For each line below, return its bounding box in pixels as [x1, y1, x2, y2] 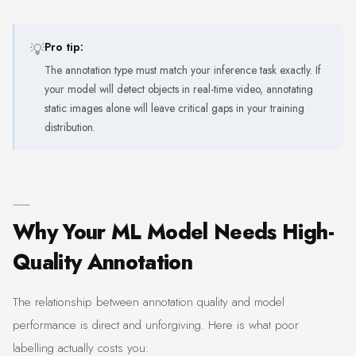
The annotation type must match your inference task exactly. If [44, 61, 321, 78]
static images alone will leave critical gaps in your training [44, 99, 304, 116]
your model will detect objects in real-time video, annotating [44, 80, 313, 97]
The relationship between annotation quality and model [13, 293, 284, 311]
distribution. [44, 118, 95, 135]
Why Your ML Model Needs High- [13, 216, 334, 247]
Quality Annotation [13, 246, 193, 277]
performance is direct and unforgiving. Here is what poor [13, 316, 299, 335]
